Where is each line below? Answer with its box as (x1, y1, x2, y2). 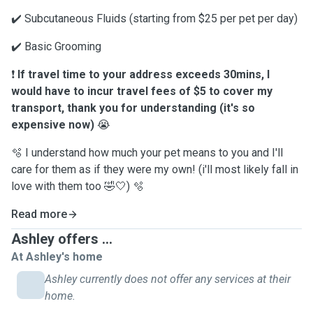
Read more (11, 208, 67, 221)
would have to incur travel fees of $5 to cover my (11, 85, 272, 98)
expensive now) (11, 118, 94, 131)
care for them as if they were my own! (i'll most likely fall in (11, 163, 298, 176)
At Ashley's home (11, 250, 103, 263)
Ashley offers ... (11, 231, 112, 247)
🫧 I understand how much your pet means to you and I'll (11, 146, 283, 159)
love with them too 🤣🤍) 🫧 (11, 180, 144, 193)
